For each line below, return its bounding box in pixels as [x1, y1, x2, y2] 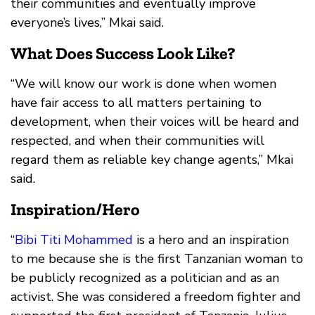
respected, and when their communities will [11, 132, 264, 150]
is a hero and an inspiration [133, 231, 289, 249]
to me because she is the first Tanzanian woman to [11, 250, 303, 268]
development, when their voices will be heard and [11, 113, 300, 131]
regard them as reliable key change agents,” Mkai [11, 151, 293, 169]
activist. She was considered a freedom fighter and [11, 288, 301, 306]
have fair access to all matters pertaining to [11, 94, 262, 112]
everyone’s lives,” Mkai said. [11, 14, 164, 32]
